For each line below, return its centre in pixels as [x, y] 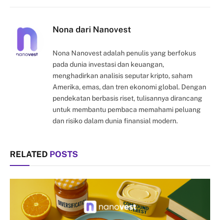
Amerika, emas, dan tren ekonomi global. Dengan [129, 87]
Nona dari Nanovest [92, 30]
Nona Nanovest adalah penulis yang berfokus [124, 53]
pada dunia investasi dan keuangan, [108, 65]
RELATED [30, 154]
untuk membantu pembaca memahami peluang [127, 110]
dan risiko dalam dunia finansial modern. [115, 121]
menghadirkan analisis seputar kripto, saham [123, 76]
